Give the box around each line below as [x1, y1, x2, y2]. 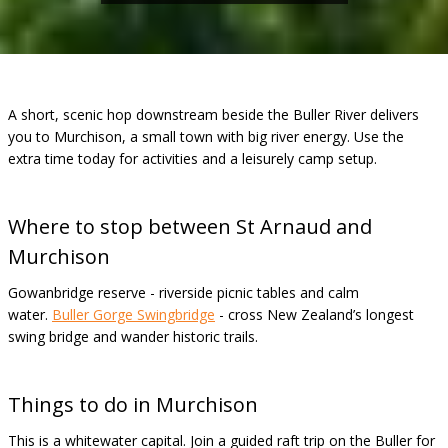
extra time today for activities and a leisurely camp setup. [8, 149, 377, 168]
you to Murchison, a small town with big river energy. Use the [8, 127, 404, 146]
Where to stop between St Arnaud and [8, 213, 372, 240]
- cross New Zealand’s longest [215, 305, 414, 324]
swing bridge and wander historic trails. [8, 327, 258, 346]
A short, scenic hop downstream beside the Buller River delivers [8, 105, 419, 124]
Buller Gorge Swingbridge [52, 305, 215, 324]
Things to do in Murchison [8, 391, 258, 418]
